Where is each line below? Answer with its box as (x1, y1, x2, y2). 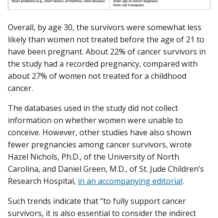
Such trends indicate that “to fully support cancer (8, 196, 186, 207)
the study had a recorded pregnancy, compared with (8, 58, 198, 69)
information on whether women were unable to (8, 115, 183, 126)
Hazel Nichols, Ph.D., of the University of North (8, 151, 179, 163)
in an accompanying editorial (78, 176, 182, 187)
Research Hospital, (8, 176, 78, 187)
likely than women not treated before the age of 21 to (8, 34, 204, 45)
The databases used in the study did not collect (8, 103, 178, 114)
